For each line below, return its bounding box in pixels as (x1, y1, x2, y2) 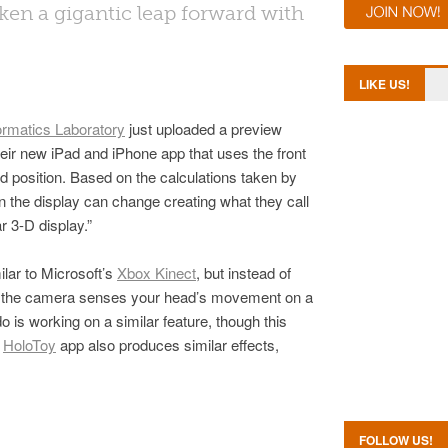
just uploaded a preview (125, 118, 282, 139)
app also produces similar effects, (56, 334, 279, 355)
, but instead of (196, 262, 291, 283)
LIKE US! (359, 75, 410, 93)
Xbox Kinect (117, 262, 196, 283)
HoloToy (3, 334, 56, 355)
